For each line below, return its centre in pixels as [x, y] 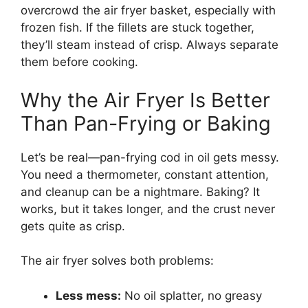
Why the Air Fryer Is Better [145, 100]
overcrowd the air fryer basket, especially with [148, 11]
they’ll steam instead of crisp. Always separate [150, 45]
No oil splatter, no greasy [191, 295]
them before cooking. [79, 62]
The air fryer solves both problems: [117, 261]
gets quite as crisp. [73, 226]
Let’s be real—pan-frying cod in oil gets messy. [150, 157]
